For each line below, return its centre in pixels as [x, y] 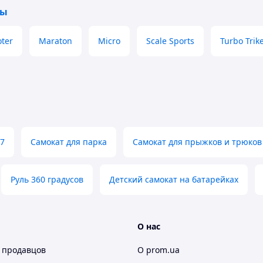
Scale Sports [170, 41]
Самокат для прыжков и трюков [197, 142]
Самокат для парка [69, 142]
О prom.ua [159, 250]
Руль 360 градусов [47, 179]
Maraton [55, 41]
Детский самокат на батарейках [174, 179]
